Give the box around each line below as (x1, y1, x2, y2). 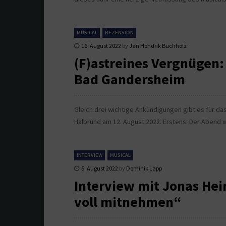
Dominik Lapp (126, 164, 162, 173)
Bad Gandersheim (74, 70, 185, 89)
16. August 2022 (81, 42, 121, 50)
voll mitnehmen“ (74, 193, 182, 211)
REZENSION (105, 29, 134, 36)
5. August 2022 (81, 164, 118, 173)
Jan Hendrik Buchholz (129, 42, 187, 50)
